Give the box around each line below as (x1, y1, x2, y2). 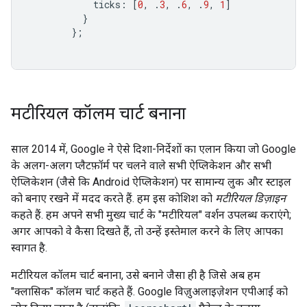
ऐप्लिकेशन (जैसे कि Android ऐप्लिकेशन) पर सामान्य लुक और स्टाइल (11, 175, 291, 188)
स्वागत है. (11, 241, 47, 254)
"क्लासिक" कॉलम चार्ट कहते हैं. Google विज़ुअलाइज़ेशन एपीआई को (11, 285, 288, 298)
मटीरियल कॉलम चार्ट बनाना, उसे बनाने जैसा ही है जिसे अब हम (11, 269, 260, 282)
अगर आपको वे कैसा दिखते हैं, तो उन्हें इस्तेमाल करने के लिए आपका (11, 225, 283, 238)
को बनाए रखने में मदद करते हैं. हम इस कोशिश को (11, 192, 215, 205)
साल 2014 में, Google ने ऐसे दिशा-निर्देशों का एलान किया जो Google (11, 143, 296, 156)
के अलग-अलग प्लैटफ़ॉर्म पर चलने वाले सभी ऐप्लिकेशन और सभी (11, 159, 271, 172)
